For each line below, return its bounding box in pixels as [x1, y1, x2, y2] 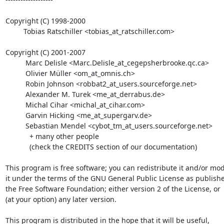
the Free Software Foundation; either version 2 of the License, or [5, 183, 220, 193]
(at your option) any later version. [5, 194, 116, 204]
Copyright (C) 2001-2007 [5, 47, 85, 57]
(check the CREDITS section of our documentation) [5, 141, 29, 151]
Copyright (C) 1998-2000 [5, 15, 85, 25]
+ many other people [5, 131, 29, 141]
